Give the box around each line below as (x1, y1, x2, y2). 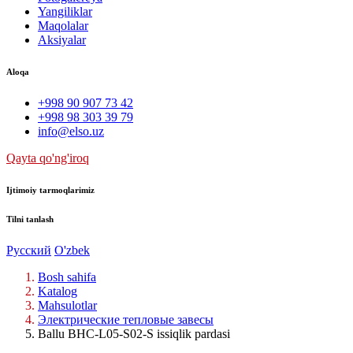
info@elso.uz (38, 124, 104, 138)
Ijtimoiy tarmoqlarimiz (6, 184, 95, 195)
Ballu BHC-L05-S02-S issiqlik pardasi (38, 326, 230, 340)
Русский (6, 243, 51, 257)
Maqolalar (38, 18, 88, 32)
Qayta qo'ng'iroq (6, 150, 89, 165)
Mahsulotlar (38, 298, 97, 312)
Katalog (38, 284, 77, 298)
